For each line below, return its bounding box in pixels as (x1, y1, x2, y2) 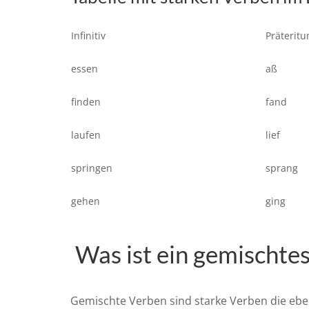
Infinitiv (71, 29, 106, 43)
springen (71, 161, 112, 175)
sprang (266, 161, 298, 175)
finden (71, 95, 101, 109)
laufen (71, 128, 101, 142)
